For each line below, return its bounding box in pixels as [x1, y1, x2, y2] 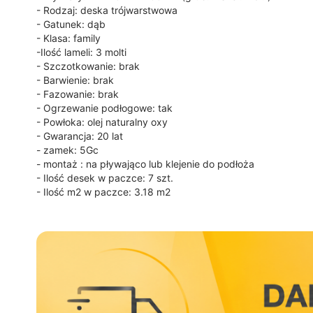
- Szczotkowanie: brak [36, 60, 140, 72]
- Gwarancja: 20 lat [36, 130, 123, 142]
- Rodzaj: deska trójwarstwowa [36, 4, 177, 16]
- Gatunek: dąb [36, 18, 105, 30]
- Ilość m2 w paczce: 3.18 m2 [36, 186, 170, 198]
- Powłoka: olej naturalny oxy [36, 116, 168, 128]
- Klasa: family [36, 32, 103, 44]
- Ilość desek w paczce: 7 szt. [36, 172, 173, 184]
